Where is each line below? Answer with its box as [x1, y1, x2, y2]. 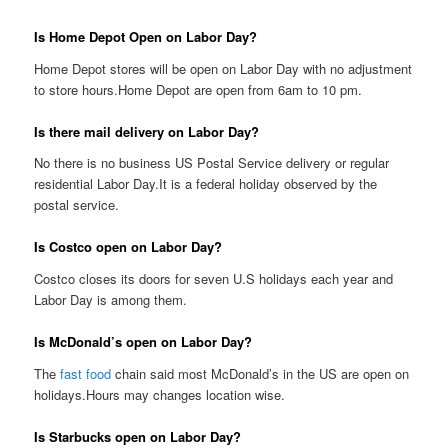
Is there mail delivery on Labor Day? [34, 121, 260, 141]
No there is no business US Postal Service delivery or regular [34, 153, 390, 173]
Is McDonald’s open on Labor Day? [34, 332, 253, 352]
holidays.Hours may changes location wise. [34, 384, 286, 404]
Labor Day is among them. [34, 289, 188, 309]
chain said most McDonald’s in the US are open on [111, 363, 410, 383]
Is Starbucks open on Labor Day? [34, 426, 242, 446]
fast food [60, 363, 112, 383]
